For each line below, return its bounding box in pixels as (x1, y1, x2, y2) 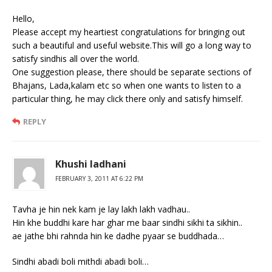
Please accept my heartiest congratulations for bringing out (12, 25, 245, 38)
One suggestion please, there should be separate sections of (12, 66, 251, 78)
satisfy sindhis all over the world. (12, 52, 139, 64)
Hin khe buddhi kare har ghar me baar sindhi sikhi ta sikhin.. (12, 216, 242, 228)
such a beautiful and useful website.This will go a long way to (12, 39, 251, 51)
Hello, (12, 12, 35, 24)
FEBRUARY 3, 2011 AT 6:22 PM (55, 174, 143, 183)
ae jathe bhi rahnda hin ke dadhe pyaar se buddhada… (12, 229, 224, 242)
